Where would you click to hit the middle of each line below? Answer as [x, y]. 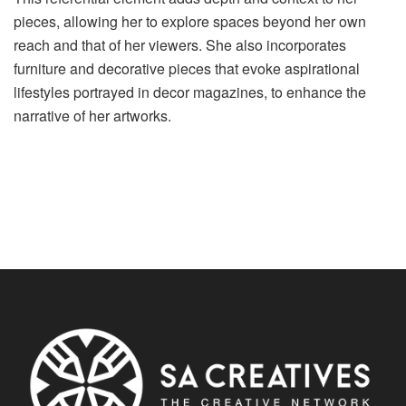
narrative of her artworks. [92, 116]
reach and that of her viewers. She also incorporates [180, 45]
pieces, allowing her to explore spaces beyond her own [190, 22]
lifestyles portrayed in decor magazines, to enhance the [190, 92]
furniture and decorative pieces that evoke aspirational [187, 69]
